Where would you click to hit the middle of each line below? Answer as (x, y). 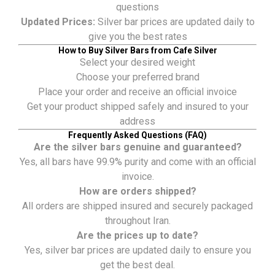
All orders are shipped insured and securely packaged (137, 206)
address (137, 121)
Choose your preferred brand (137, 77)
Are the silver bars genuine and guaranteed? (137, 147)
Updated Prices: (58, 21)
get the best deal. (137, 265)
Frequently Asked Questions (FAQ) (137, 135)
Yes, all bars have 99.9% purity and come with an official (137, 161)
